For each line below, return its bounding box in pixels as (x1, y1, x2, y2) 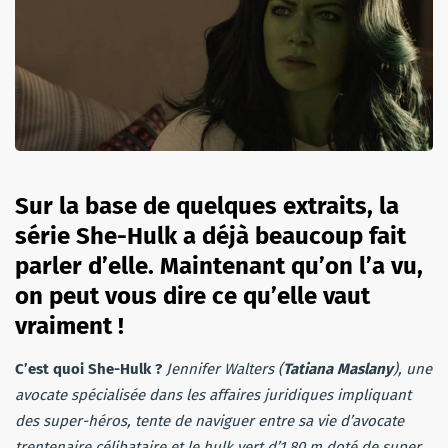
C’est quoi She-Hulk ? (15, 359, 162, 378)
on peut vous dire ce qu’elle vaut (15, 281, 370, 310)
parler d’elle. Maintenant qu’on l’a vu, (15, 251, 423, 280)
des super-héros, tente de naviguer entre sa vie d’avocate (15, 411, 404, 430)
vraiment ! (15, 311, 124, 340)
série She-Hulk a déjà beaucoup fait (15, 221, 406, 250)
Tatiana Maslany (283, 359, 393, 378)
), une (393, 359, 432, 378)
